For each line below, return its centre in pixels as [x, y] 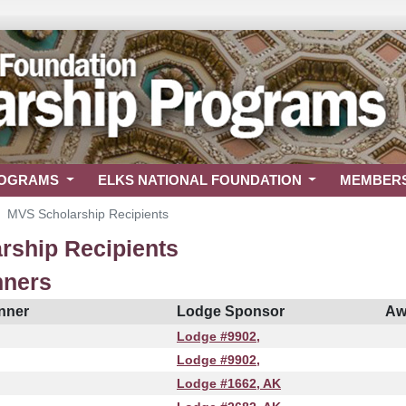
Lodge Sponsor [231, 311]
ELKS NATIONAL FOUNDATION [201, 180]
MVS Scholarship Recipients [88, 214]
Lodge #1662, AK [229, 383]
